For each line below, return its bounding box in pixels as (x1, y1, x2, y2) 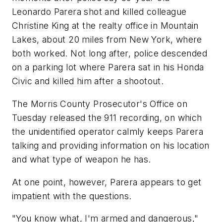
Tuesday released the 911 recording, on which (12, 112, 202, 123)
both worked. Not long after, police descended (12, 48, 207, 59)
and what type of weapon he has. (12, 154, 151, 165)
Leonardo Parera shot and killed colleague (12, 6, 187, 17)
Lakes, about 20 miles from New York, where (12, 34, 202, 45)
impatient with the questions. (12, 190, 132, 201)
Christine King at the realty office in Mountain (12, 20, 199, 31)
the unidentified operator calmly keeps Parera (12, 126, 203, 137)
